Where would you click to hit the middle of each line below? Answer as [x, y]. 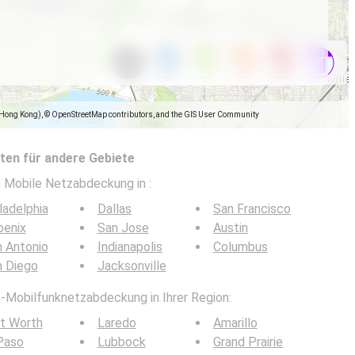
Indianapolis [130, 247]
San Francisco [252, 209]
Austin [230, 228]
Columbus [240, 247]
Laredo [116, 323]
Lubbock [121, 342]
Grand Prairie [248, 342]
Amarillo [235, 323]
